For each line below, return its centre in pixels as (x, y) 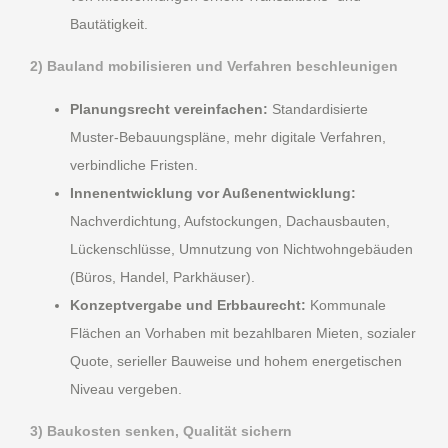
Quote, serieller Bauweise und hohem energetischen (236, 360)
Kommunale (346, 304)
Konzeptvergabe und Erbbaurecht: (188, 304)
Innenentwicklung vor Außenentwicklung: (213, 192)
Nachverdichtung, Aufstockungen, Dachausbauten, (230, 220)
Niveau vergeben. (126, 388)
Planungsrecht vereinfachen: (169, 108)
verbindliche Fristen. (134, 164)
